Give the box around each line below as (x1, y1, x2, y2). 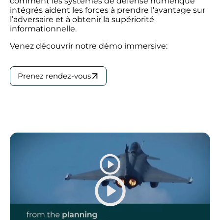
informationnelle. (10, 24, 77, 33)
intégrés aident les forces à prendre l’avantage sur (10, 5, 205, 15)
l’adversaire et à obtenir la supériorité (10, 15, 154, 24)
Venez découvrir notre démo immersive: (10, 41, 167, 51)
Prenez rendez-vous (18, 71, 91, 81)
